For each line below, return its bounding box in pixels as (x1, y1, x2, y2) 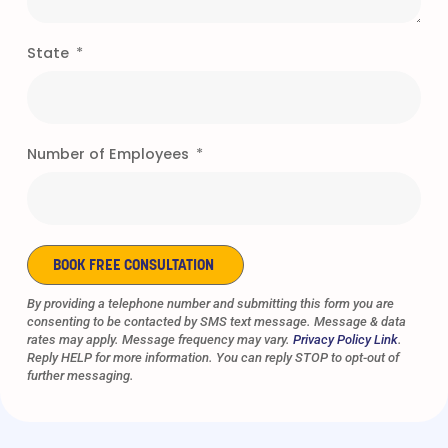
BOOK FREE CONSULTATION (53, 259, 214, 275)
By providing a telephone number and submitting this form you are (27, 296, 394, 312)
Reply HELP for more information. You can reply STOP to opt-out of (27, 350, 399, 366)
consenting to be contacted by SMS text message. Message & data (27, 314, 406, 330)
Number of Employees (27, 143, 193, 164)
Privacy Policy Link (293, 332, 398, 348)
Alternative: (27, 285, 113, 306)
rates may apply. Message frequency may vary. (27, 332, 293, 348)
